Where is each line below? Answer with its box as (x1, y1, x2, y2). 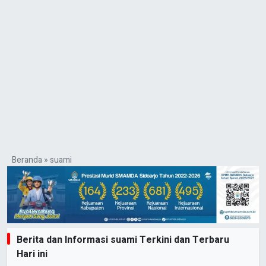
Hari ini (17, 247, 47, 262)
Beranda (12, 153, 42, 166)
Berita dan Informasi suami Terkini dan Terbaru (17, 233, 229, 248)
